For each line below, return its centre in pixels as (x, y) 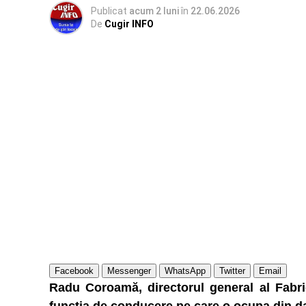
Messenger (129, 271)
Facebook (74, 271)
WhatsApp (185, 271)
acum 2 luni (154, 11)
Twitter (232, 271)
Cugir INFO (129, 24)
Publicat (109, 11)
